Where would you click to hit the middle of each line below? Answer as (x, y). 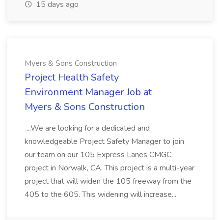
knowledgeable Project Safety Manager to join (104, 141)
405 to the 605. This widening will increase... (101, 194)
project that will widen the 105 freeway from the (108, 181)
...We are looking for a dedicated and (87, 128)
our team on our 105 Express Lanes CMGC (98, 155)
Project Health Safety (72, 77)
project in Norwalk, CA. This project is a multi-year (110, 168)
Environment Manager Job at (88, 92)
